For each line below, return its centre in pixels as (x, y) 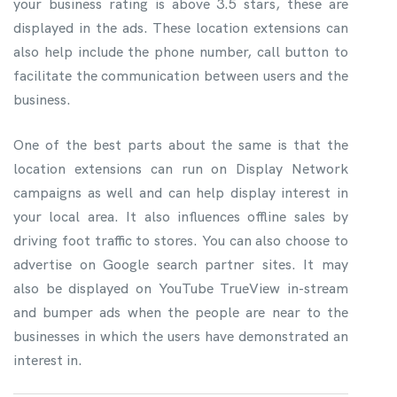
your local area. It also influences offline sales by (181, 216)
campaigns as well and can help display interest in (181, 192)
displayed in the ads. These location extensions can (181, 27)
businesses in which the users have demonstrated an (181, 336)
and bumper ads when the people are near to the (181, 312)
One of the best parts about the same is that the (181, 144)
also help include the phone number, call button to (181, 51)
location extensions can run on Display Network (181, 168)
